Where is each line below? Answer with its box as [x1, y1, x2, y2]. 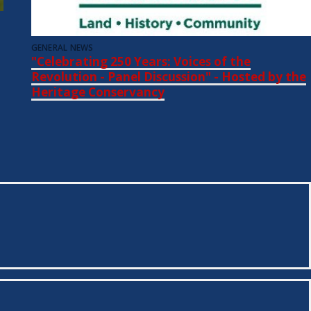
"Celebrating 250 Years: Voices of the [31, 53, 251, 70]
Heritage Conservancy [31, 84, 165, 101]
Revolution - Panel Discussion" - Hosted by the [31, 69, 306, 85]
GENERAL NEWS [31, 42, 94, 53]
